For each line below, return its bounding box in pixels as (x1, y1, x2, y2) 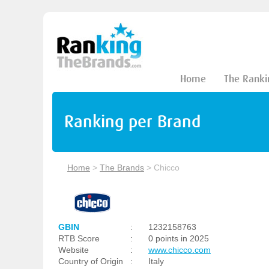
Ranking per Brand (64, 112, 201, 131)
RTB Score (58, 234, 100, 243)
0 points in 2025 (148, 234, 209, 243)
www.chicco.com (148, 245, 211, 255)
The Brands (100, 163, 144, 172)
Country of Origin (58, 256, 123, 266)
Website (58, 245, 89, 255)
